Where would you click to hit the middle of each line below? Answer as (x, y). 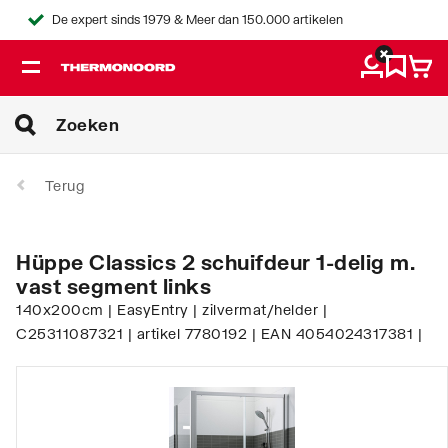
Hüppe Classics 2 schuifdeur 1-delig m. (215, 261)
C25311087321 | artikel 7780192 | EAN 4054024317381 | (219, 333)
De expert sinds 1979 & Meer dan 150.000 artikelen (197, 19)
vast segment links (113, 285)
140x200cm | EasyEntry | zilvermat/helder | (171, 309)
